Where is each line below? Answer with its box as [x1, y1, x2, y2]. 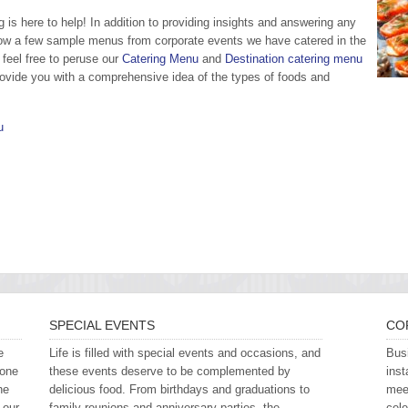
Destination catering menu [225, 52, 362, 66]
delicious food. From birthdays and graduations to [49, 382, 310, 396]
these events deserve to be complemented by [49, 364, 291, 378]
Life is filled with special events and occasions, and [49, 346, 321, 360]
